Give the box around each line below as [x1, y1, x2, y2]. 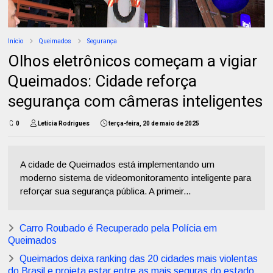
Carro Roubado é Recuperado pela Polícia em [19, 223, 218, 234]
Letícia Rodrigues [38, 120, 90, 127]
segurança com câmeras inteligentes [8, 92, 263, 111]
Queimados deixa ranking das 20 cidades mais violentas [19, 253, 258, 264]
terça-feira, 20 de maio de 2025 [108, 120, 200, 127]
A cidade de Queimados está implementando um [20, 159, 215, 170]
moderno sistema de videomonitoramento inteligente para [20, 172, 252, 183]
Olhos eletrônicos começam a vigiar [8, 52, 258, 71]
